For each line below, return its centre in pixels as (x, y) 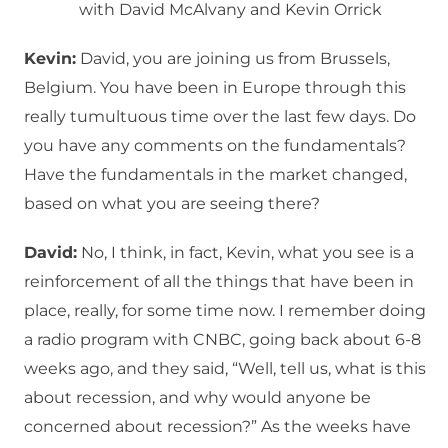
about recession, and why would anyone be (197, 398)
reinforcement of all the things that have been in (219, 282)
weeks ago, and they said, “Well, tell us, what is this (225, 369)
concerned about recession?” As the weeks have (217, 427)
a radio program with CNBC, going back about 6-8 (222, 340)
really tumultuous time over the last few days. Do (220, 117)
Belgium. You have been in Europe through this (215, 88)
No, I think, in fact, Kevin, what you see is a (245, 253)
